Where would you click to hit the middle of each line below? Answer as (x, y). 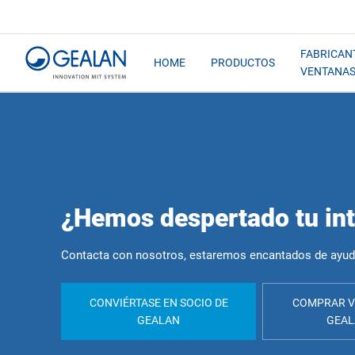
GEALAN (159, 320)
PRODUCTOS (243, 63)
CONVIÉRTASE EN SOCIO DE (158, 302)
